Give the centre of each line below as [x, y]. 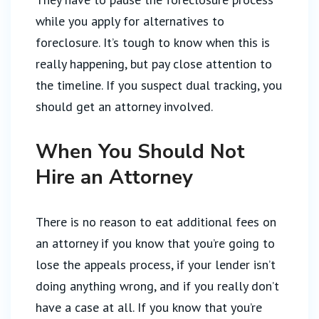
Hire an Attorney [114, 177]
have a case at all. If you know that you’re [149, 307]
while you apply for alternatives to [130, 21]
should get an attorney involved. [124, 106]
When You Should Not [140, 152]
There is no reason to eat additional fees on [156, 222]
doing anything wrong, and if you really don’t [157, 286]
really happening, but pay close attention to [154, 64]
